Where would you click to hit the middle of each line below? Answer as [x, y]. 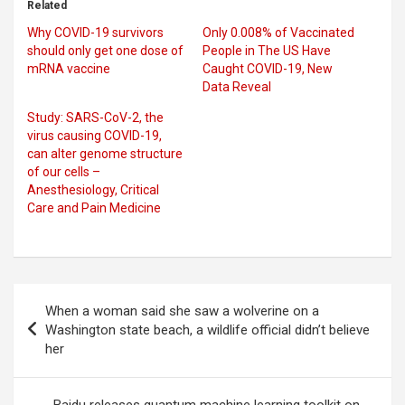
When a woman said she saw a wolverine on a [182, 311]
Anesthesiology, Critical [93, 189]
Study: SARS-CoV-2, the [95, 117]
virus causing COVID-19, [94, 135]
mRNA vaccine [69, 68]
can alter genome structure [105, 153]
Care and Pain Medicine [94, 207]
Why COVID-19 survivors [95, 32]
